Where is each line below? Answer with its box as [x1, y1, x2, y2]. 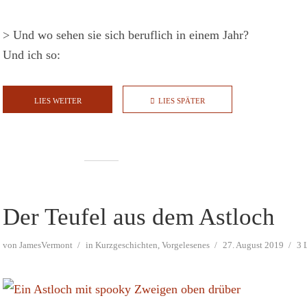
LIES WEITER [34, 97, 82, 105]
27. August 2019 [223, 240, 284, 250]
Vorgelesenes [162, 240, 210, 250]
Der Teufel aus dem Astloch [3, 204, 275, 230]
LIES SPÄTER [158, 97, 205, 105]
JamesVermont [19, 240, 73, 250]
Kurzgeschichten [95, 240, 158, 250]
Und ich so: [3, 48, 60, 62]
